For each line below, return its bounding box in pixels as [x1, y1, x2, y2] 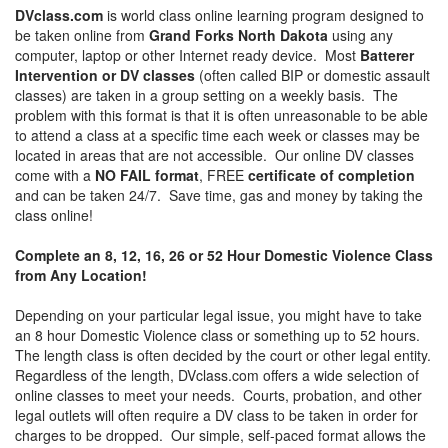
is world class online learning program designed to [103, 5, 424, 26]
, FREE [199, 165, 248, 186]
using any [328, 25, 393, 46]
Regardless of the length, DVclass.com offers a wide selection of [15, 365, 419, 386]
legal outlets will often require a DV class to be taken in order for [15, 405, 418, 426]
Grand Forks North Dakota [149, 25, 328, 46]
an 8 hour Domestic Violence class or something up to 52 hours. [15, 325, 424, 346]
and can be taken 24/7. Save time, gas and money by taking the [15, 185, 423, 206]
